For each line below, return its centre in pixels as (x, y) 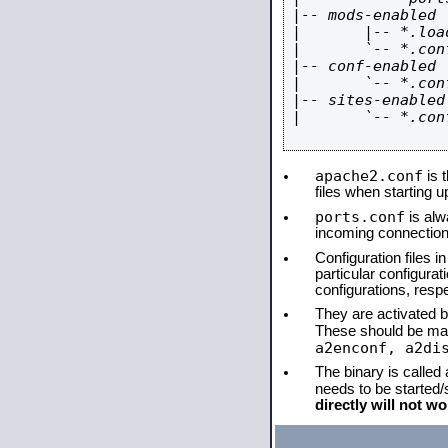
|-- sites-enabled (368, 99)
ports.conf (360, 216)
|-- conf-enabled (364, 65)
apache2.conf (369, 175)
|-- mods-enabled (364, 14)
